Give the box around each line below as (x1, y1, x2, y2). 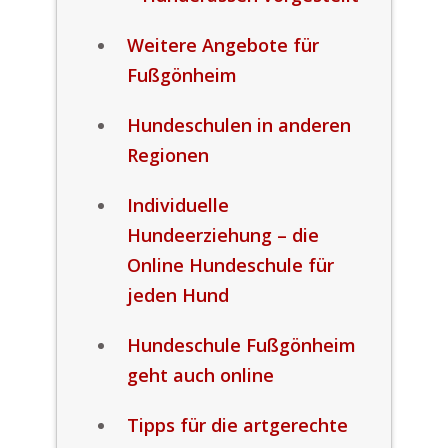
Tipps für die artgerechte (126, 413, 348, 437)
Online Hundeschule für (126, 253, 334, 277)
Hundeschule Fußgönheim (126, 333, 356, 357)
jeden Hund (126, 283, 229, 307)
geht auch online (126, 363, 274, 387)
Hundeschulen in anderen (126, 113, 351, 137)
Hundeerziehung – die (126, 223, 319, 247)
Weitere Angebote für (126, 33, 319, 57)
